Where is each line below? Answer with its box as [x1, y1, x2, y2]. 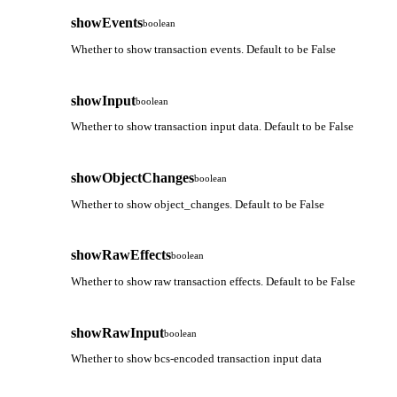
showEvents [71, 15, 143, 31]
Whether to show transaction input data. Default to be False [71, 120, 354, 134]
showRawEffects [71, 247, 171, 263]
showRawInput [71, 324, 164, 340]
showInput [71, 92, 136, 108]
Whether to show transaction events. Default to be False [71, 42, 336, 56]
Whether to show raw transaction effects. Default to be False [71, 275, 355, 288]
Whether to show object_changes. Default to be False [71, 197, 324, 211]
